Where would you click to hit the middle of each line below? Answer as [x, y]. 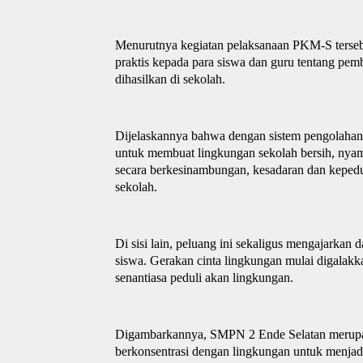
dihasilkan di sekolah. [170, 79]
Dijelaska [139, 135]
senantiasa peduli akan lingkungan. [204, 277]
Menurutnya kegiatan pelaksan [193, 45]
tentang [316, 62]
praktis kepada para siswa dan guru [206, 62]
